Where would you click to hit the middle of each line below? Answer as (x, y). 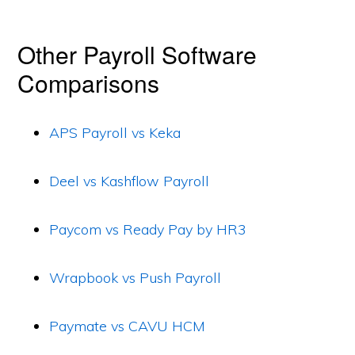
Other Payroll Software (137, 54)
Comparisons (89, 83)
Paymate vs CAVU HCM (128, 326)
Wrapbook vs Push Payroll (136, 278)
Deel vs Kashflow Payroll (130, 181)
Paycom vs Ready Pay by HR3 (148, 229)
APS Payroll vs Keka (115, 133)
